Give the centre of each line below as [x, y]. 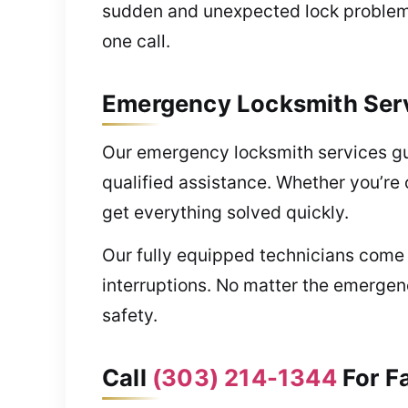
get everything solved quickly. [225, 212]
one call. [136, 41]
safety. [130, 316]
